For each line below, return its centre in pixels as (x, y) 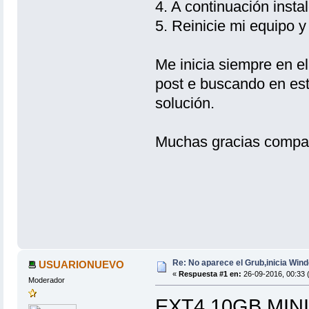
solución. (185, 103)
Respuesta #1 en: (210, 274)
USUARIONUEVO (82, 265)
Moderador (46, 280)
